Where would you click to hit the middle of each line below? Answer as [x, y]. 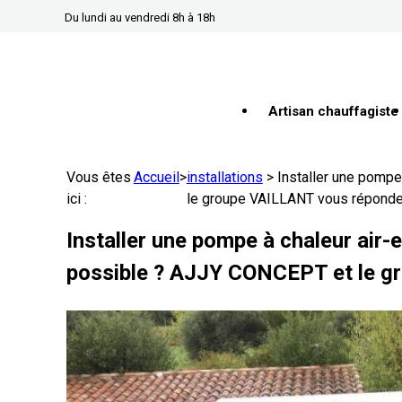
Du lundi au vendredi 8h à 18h [140, 17]
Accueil [156, 177]
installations [224, 177]
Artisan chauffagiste [333, 111]
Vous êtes [99, 177]
